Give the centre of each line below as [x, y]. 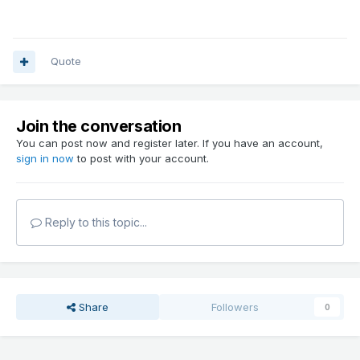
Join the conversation [99, 127]
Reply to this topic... [94, 223]
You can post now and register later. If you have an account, [170, 143]
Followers [235, 307]
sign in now [45, 159]
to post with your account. [141, 159]
